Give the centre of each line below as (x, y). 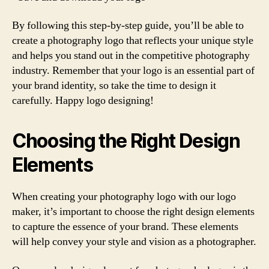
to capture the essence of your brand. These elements (125, 227)
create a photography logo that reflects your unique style (133, 41)
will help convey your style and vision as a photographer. (134, 242)
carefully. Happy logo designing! (83, 101)
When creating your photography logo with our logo (124, 197)
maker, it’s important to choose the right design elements (133, 212)
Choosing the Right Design (126, 141)
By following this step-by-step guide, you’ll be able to (128, 26)
